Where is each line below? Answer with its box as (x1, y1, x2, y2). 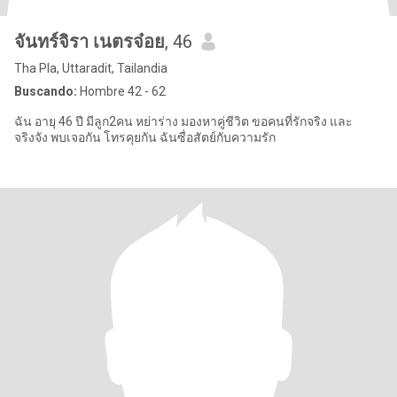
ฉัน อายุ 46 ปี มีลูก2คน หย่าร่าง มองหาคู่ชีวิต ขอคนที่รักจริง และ (14, 114, 353, 128)
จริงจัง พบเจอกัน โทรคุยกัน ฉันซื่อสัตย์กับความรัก (14, 130, 276, 144)
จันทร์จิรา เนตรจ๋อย (14, 31, 165, 52)
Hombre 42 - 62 (77, 84, 166, 98)
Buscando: (14, 84, 77, 98)
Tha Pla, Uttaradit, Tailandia (14, 61, 167, 75)
